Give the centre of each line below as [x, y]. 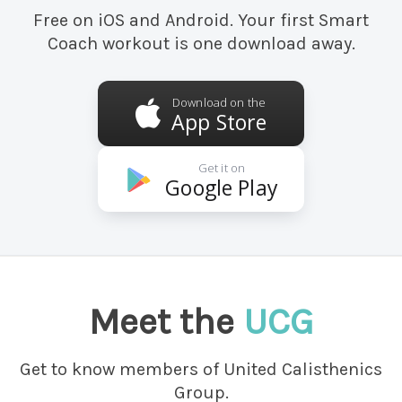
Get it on [222, 167]
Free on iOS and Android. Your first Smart [201, 21]
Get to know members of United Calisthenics [201, 370]
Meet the [166, 322]
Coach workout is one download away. [201, 44]
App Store [219, 122]
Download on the [219, 102]
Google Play [222, 187]
